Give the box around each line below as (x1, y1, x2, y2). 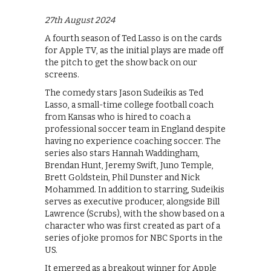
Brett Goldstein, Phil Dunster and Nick (45, 172, 200, 183)
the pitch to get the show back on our (45, 57, 197, 68)
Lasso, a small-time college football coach (45, 100, 214, 111)
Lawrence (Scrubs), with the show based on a (45, 209, 224, 220)
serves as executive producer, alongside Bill (45, 197, 220, 207)
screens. (45, 70, 79, 80)
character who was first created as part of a (45, 221, 220, 232)
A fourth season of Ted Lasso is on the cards (45, 33, 222, 44)
